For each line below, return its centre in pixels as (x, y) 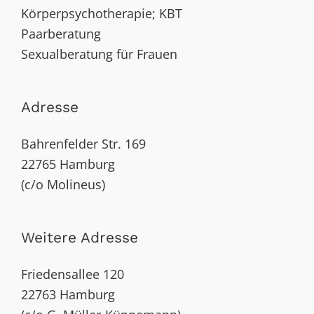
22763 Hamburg (68, 295)
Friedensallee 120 (73, 274)
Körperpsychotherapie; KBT (102, 14)
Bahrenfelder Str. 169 (83, 144)
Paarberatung (61, 34)
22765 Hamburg (68, 164)
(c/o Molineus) (63, 185)
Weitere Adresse (80, 238)
